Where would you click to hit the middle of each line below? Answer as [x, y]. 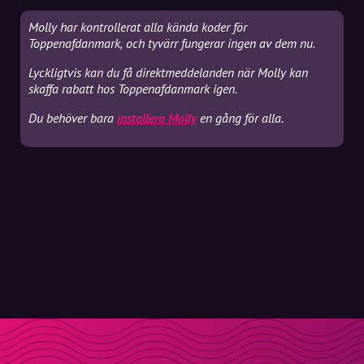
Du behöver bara [73, 118]
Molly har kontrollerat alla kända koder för [138, 27]
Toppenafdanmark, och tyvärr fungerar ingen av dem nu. [172, 43]
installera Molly [157, 118]
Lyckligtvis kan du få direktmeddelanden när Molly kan [168, 72]
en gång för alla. [240, 118]
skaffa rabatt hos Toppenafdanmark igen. [133, 89]
